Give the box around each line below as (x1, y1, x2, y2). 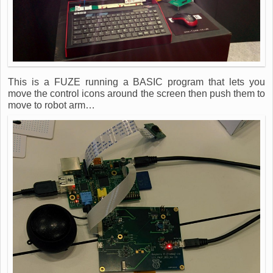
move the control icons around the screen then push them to (8, 88, 265, 99)
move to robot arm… (8, 99, 95, 110)
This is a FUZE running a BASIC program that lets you (8, 76, 265, 87)
